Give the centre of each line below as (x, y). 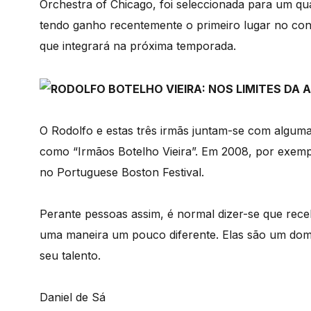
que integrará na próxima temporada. (138, 45)
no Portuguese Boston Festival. (122, 172)
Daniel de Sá (73, 297)
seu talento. (70, 255)
